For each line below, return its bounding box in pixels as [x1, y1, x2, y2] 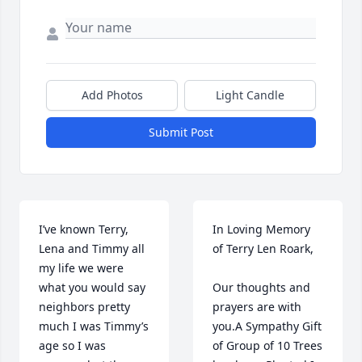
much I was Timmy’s [39, 318, 149, 335]
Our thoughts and [213, 280, 310, 296]
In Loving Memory [213, 221, 310, 238]
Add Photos [81, 87, 143, 103]
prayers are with [213, 299, 301, 315]
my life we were [39, 260, 124, 276]
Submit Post [149, 124, 213, 141]
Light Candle [216, 87, 284, 103]
